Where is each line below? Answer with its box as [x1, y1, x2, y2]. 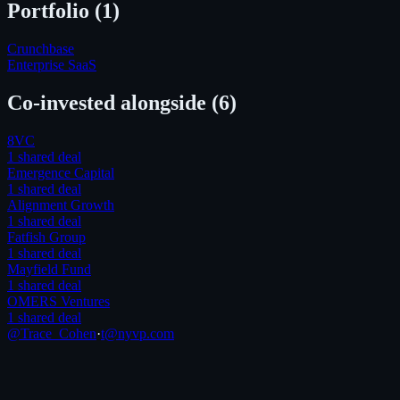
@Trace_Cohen [7, 325, 96, 341]
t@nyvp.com [101, 325, 174, 341]
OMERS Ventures [7, 293, 110, 309]
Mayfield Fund [7, 261, 91, 277]
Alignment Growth [7, 196, 114, 212]
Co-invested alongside [7, 90, 212, 114]
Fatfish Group [7, 229, 86, 245]
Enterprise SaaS [7, 56, 96, 72]
